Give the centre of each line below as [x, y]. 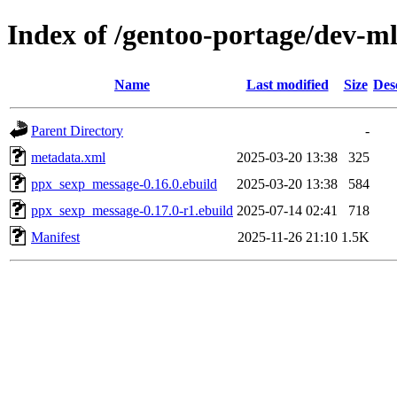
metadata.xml [68, 157]
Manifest [55, 237]
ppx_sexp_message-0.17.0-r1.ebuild [132, 210]
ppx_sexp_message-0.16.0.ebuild [124, 183]
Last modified [287, 84]
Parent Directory [77, 130]
